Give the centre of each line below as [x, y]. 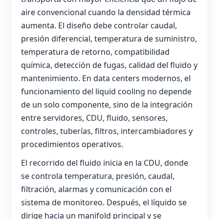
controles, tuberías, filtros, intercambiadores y [107, 131]
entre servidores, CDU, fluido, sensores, [94, 118]
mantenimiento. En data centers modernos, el [106, 78]
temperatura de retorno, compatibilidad [95, 52]
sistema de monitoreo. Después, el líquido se [104, 202]
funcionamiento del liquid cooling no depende [106, 92]
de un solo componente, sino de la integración [107, 105]
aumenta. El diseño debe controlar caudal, [99, 26]
